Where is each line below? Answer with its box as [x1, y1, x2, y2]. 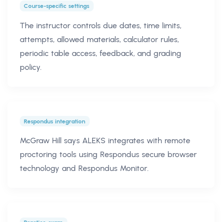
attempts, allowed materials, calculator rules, [20, 34, 179, 44]
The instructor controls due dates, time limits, [20, 20, 181, 30]
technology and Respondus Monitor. [20, 164, 149, 173]
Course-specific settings [24, 2, 90, 9]
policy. [20, 62, 42, 72]
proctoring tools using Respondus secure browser [20, 150, 197, 160]
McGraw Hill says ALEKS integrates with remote [20, 136, 190, 146]
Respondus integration [24, 117, 86, 125]
